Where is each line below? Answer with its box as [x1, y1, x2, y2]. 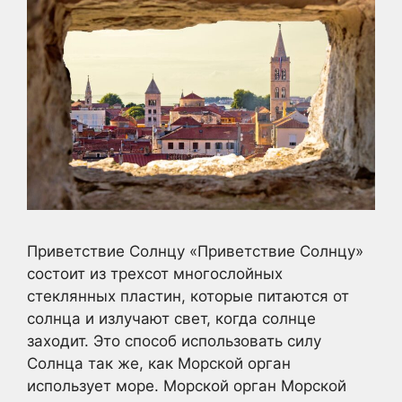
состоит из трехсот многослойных [27, 264, 283, 283]
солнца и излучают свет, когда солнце [27, 309, 316, 328]
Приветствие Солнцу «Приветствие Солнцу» [27, 241, 363, 260]
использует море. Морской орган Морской [27, 376, 346, 395]
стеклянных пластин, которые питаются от [27, 286, 349, 305]
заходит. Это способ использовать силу [27, 331, 321, 350]
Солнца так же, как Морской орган [27, 354, 291, 372]
